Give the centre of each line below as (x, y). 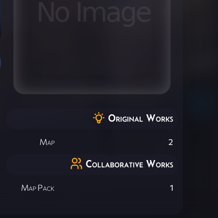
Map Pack (38, 188)
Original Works (141, 118)
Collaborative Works (129, 163)
